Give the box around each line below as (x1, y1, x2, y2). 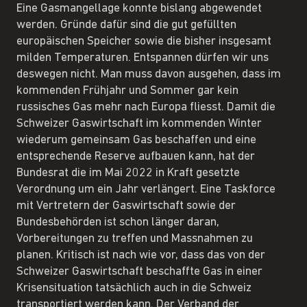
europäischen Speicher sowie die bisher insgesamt (16, 35, 271, 47)
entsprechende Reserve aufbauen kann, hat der (16, 150, 255, 162)
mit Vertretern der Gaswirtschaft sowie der (16, 199, 236, 212)
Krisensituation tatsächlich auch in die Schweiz (16, 282, 251, 294)
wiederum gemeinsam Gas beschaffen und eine (16, 134, 256, 146)
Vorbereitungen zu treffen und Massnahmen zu (16, 232, 253, 245)
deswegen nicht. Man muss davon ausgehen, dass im (16, 68, 281, 80)
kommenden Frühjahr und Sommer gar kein (16, 84, 238, 97)
